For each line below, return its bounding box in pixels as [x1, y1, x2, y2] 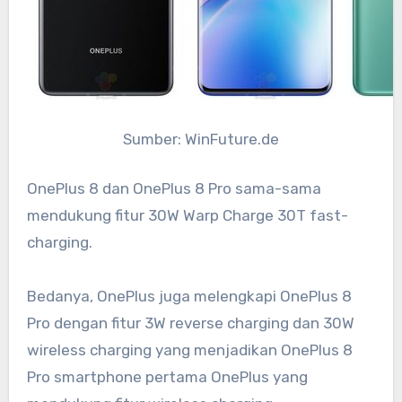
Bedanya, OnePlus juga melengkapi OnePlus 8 [26, 287, 352, 306]
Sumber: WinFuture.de [123, 129, 279, 148]
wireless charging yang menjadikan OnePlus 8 [26, 341, 353, 360]
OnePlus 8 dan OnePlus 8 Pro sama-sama [26, 179, 321, 198]
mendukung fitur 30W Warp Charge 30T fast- [26, 206, 348, 225]
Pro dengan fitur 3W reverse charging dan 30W [26, 314, 354, 333]
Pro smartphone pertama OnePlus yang [26, 368, 308, 387]
